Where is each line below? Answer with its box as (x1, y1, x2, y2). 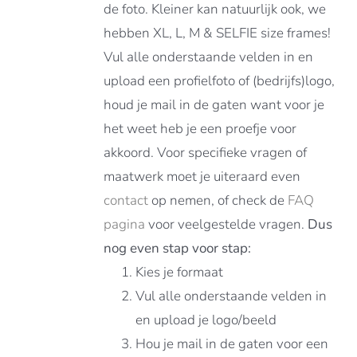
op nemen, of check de (148, 191, 288, 210)
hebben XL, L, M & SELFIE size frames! (104, 24, 331, 42)
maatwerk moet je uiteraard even (104, 167, 301, 186)
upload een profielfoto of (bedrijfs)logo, (104, 72, 335, 90)
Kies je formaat (135, 263, 224, 281)
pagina (104, 215, 146, 233)
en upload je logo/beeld (135, 311, 277, 329)
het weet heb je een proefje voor (104, 120, 297, 138)
